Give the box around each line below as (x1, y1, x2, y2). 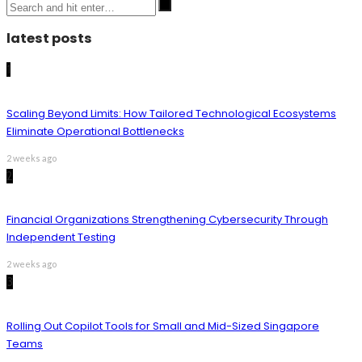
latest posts (6, 28, 92, 48)
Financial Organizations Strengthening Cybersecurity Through (6, 212, 328, 228)
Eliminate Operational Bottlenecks (6, 123, 184, 139)
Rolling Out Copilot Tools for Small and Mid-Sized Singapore (6, 318, 319, 334)
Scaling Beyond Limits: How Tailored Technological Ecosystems (6, 105, 336, 121)
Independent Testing (6, 229, 116, 246)
